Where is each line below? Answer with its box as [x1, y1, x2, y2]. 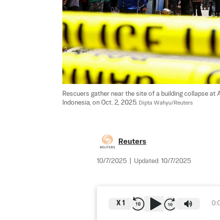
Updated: [134, 158, 161, 165]
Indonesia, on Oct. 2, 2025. [62, 100, 139, 107]
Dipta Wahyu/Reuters [139, 100, 193, 107]
